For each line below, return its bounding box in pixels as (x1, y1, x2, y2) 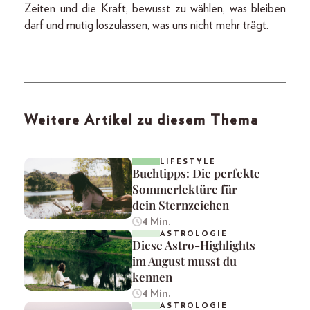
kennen (132, 268, 172, 284)
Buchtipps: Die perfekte (132, 165, 260, 181)
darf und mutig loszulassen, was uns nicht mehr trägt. (24, 19, 268, 32)
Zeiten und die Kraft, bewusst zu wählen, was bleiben (24, 2, 286, 15)
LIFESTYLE (160, 157, 216, 165)
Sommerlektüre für (132, 181, 237, 197)
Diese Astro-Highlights (132, 237, 255, 253)
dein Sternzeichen (132, 197, 229, 212)
